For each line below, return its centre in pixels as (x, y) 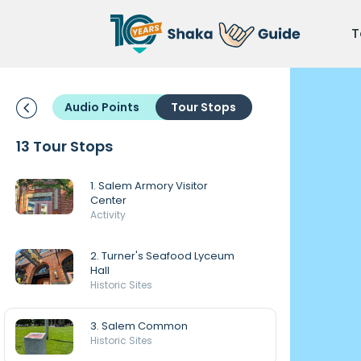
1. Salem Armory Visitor (149, 186)
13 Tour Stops (64, 146)
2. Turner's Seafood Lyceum (162, 256)
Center (108, 200)
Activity (108, 215)
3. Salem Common (139, 326)
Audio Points (102, 107)
